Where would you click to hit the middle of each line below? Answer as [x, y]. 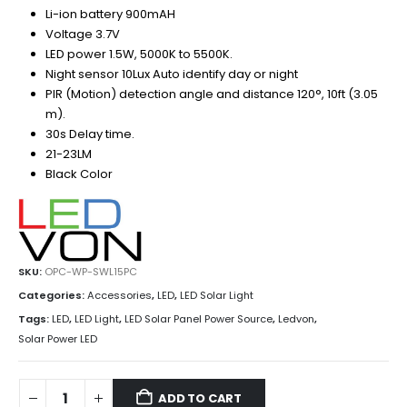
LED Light [97, 318]
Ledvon [296, 318]
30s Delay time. [89, 134]
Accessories [119, 295]
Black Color [79, 174]
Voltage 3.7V [82, 35]
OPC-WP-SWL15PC [91, 272]
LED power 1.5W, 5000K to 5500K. [139, 55]
